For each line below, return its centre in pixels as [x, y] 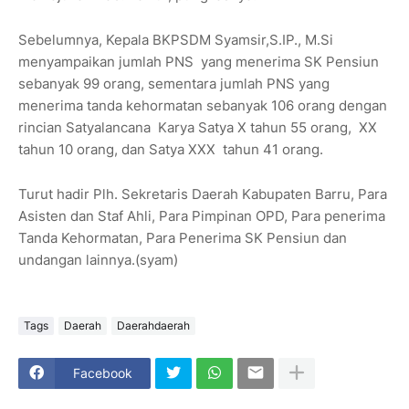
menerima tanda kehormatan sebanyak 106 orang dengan [203, 105]
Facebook [103, 373]
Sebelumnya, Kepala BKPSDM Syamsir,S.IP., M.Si [176, 39]
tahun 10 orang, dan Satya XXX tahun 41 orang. [171, 149]
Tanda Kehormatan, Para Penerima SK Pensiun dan [183, 237]
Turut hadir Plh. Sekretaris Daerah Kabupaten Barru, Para [203, 194]
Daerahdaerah [153, 326]
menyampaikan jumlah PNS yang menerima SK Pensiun [199, 61]
